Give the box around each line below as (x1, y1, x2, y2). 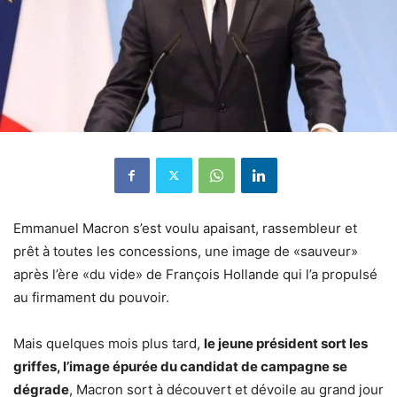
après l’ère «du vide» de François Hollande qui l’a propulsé (13, 265, 378, 283)
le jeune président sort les (204, 334, 368, 352)
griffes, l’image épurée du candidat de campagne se (13, 357, 347, 375)
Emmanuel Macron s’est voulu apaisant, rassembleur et (13, 219, 357, 237)
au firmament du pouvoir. (13, 288, 169, 306)
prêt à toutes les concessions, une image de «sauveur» (13, 242, 358, 260)
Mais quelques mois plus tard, (13, 334, 204, 352)
